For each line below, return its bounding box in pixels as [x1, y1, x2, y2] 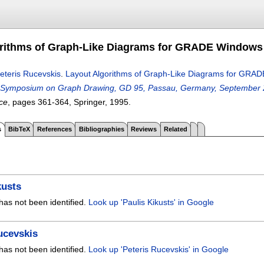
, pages [8, 97, 38, 107]
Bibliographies [78, 125, 124, 133]
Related [164, 125, 188, 133]
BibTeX [8, 125, 30, 133]
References [37, 125, 72, 133]
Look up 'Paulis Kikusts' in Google [88, 197, 214, 207]
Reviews [131, 125, 157, 133]
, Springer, [69, 97, 110, 107]
